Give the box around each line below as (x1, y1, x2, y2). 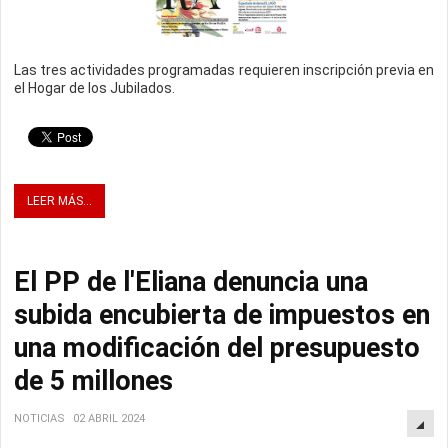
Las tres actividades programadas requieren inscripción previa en (14, 62, 434, 79)
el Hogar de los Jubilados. (14, 80, 175, 97)
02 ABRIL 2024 (73, 412, 145, 426)
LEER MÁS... (27, 194, 92, 209)
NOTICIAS (14, 412, 65, 426)
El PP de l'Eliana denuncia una (14, 266, 368, 299)
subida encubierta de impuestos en (14, 299, 430, 332)
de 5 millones (14, 365, 173, 398)
